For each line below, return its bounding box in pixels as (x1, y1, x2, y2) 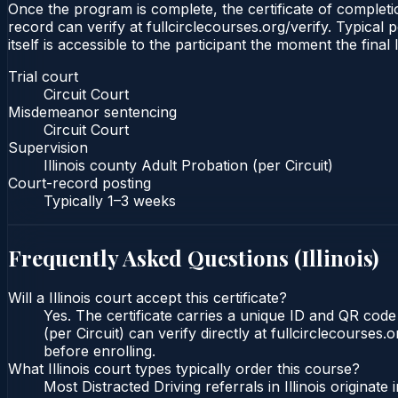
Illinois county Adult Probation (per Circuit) (44, 155, 333, 174)
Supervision (8, 138, 88, 156)
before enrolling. (44, 342, 155, 361)
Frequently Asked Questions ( (8, 243, 301, 272)
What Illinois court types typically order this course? (8, 360, 360, 378)
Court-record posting (8, 173, 151, 192)
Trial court (8, 67, 78, 85)
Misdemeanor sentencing (8, 102, 177, 121)
